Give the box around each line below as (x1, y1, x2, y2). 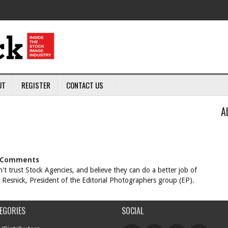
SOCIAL (122, 205, 144, 217)
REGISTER (21, 79, 50, 91)
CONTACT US (66, 79, 103, 91)
